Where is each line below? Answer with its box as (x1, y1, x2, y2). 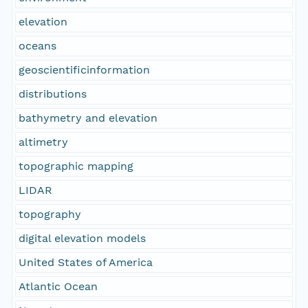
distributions (18, 87, 87, 101)
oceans (18, 39, 56, 53)
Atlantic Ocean (18, 280, 98, 294)
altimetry (18, 135, 68, 149)
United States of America (18, 256, 153, 269)
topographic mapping (18, 159, 133, 173)
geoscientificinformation (18, 63, 150, 77)
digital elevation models (18, 232, 146, 245)
